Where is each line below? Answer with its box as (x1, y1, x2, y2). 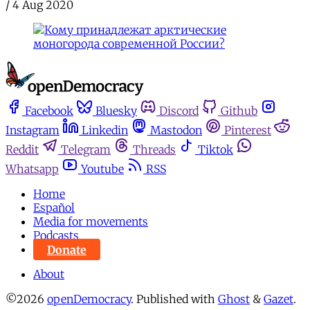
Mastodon (150, 123, 202, 138)
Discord (159, 104, 199, 118)
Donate (47, 242, 86, 257)
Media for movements (33, 215, 148, 229)
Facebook (25, 104, 73, 118)
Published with (136, 292, 218, 307)
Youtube (81, 162, 124, 176)
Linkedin (82, 123, 128, 138)
